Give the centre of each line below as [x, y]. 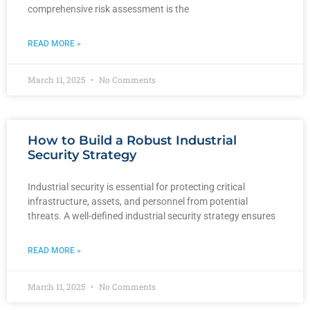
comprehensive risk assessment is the [108, 9]
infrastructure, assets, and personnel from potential [138, 201]
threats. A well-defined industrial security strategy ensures [152, 216]
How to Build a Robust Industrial [132, 140]
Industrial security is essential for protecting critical [136, 186]
